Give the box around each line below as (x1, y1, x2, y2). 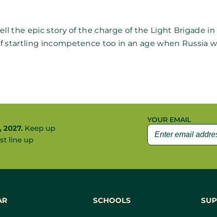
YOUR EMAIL (147, 115, 191, 124)
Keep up (23, 124, 55, 133)
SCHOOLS (93, 196, 131, 205)
